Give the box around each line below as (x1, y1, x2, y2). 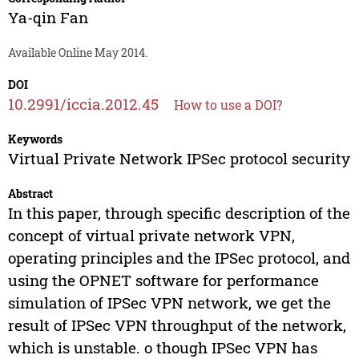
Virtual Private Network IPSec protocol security (7, 148, 350, 169)
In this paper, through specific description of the (7, 203, 350, 224)
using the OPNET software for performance (7, 270, 319, 291)
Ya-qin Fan (7, 7, 88, 28)
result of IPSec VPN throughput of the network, (7, 315, 346, 336)
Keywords (7, 131, 63, 147)
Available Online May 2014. (7, 45, 147, 61)
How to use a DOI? (173, 96, 282, 114)
